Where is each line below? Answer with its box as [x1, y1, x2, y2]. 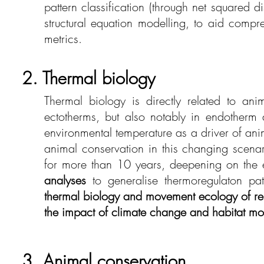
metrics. [44, 31, 82, 47]
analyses [44, 172, 86, 188]
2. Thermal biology [22, 67, 155, 90]
